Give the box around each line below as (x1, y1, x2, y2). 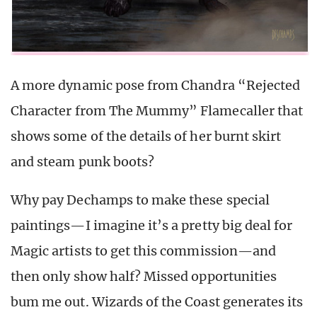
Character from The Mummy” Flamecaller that (11, 103, 304, 120)
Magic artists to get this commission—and (11, 243, 276, 260)
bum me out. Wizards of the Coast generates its (11, 294, 304, 311)
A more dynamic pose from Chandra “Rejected (11, 77, 301, 94)
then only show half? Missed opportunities (11, 268, 277, 285)
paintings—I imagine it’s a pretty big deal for (11, 217, 293, 234)
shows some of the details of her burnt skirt (11, 128, 282, 145)
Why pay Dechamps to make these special (11, 192, 270, 209)
